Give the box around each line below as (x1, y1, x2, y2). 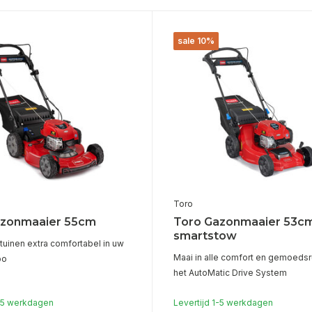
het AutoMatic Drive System (173, 267, 287, 279)
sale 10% (177, 36, 214, 46)
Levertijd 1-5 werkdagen (173, 297, 273, 309)
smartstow (173, 229, 237, 243)
